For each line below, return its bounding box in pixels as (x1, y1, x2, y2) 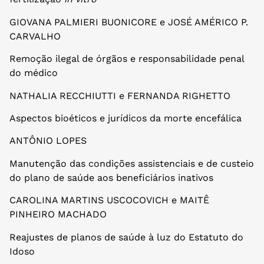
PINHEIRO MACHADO (9, 209, 107, 220)
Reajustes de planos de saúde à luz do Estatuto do (9, 231, 243, 243)
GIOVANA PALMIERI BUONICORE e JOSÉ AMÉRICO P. (9, 16, 248, 28)
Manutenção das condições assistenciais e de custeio (9, 157, 254, 169)
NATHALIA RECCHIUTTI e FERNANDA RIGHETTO (9, 90, 230, 101)
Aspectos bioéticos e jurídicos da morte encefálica (9, 112, 242, 124)
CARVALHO (9, 30, 61, 42)
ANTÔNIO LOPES (9, 135, 87, 147)
